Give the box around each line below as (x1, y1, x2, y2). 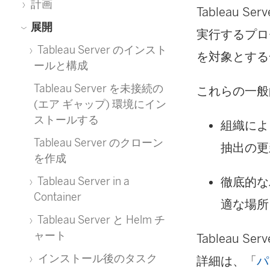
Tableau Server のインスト (36, 43, 167, 56)
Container (34, 190, 81, 203)
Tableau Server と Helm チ (36, 213, 165, 226)
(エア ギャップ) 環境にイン (34, 98, 166, 110)
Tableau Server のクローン (34, 136, 163, 149)
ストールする (34, 113, 99, 126)
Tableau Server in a (36, 175, 130, 187)
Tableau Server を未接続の (34, 82, 163, 95)
